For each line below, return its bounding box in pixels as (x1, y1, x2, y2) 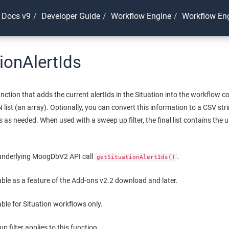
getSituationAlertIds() (97, 154, 176, 161)
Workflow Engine (110, 11, 171, 21)
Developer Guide (41, 11, 100, 21)
